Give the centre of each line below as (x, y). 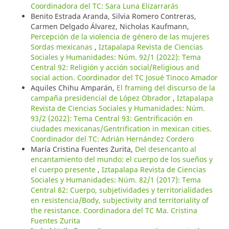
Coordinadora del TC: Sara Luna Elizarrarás (104, 6)
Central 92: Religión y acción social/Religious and (115, 67)
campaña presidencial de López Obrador (101, 98)
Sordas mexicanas (62, 47)
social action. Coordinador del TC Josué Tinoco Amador (124, 78)
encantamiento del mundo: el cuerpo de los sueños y (121, 159)
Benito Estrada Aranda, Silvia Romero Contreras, (113, 16)
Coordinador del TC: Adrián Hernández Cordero (112, 139)
